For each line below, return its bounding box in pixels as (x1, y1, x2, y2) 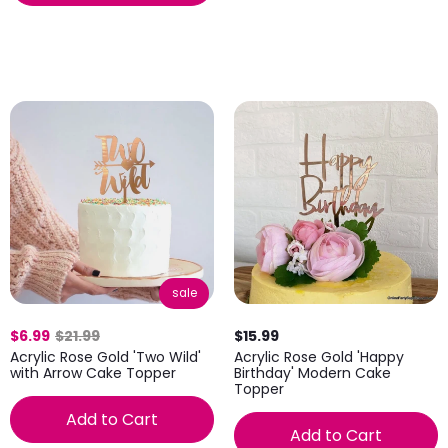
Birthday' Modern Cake (234, 363, 391, 384)
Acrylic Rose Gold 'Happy (234, 347, 404, 368)
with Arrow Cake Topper (10, 363, 176, 384)
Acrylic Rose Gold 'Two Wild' (10, 347, 201, 368)
